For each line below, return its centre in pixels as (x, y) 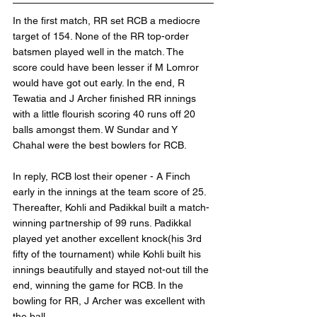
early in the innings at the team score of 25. (111, 192)
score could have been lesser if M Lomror (107, 67)
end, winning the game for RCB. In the (99, 285)
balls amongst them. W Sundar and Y (97, 129)
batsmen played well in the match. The (100, 52)
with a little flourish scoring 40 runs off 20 (105, 114)
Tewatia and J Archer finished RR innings (106, 98)
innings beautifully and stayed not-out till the (112, 270)
